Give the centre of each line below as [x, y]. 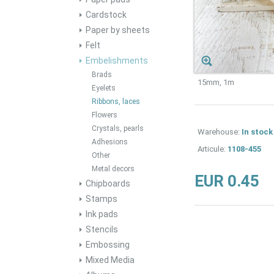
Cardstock [106, 15]
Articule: [212, 149]
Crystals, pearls [118, 128]
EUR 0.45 [227, 181]
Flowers [105, 115]
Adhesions [110, 142]
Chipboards [108, 183]
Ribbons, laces [116, 102]
